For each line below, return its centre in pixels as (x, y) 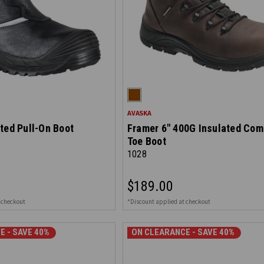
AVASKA (139, 113)
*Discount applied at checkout (169, 202)
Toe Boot (146, 141)
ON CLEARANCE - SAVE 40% (183, 232)
